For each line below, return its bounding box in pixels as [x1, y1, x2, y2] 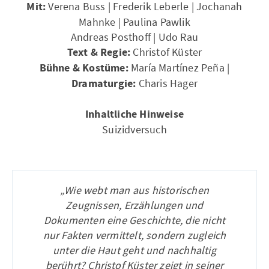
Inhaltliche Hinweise [85, 107, 184, 122]
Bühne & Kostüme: [39, 61, 128, 76]
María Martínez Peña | [128, 61, 230, 74]
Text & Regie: [67, 45, 131, 60]
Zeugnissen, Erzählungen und [65, 198, 204, 212]
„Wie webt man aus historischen [60, 183, 209, 197]
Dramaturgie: [71, 76, 136, 91]
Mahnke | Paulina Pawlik [79, 15, 190, 29]
